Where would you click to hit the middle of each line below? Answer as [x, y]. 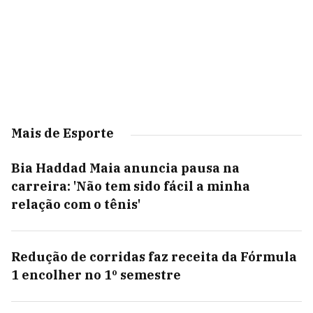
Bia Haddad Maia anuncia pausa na [125, 168]
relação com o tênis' [76, 204]
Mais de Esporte [63, 133]
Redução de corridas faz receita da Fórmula [154, 257]
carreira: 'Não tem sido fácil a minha [131, 186]
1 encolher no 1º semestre [96, 275]
